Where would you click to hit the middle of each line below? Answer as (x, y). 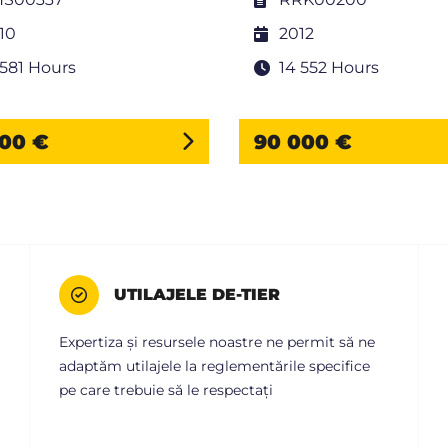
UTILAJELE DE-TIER (197, 295)
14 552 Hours (329, 68)
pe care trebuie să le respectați (166, 390)
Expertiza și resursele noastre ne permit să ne (217, 342)
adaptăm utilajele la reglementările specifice (214, 366)
